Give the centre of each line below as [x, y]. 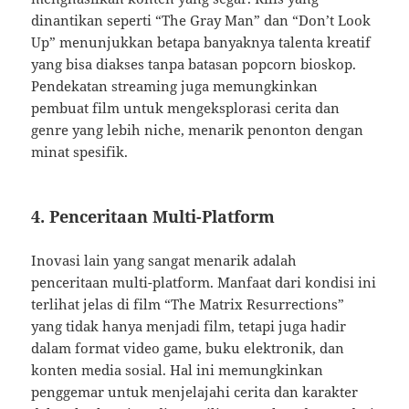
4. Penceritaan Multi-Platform [153, 217]
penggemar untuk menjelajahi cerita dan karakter [195, 392]
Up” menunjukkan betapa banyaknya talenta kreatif [201, 42]
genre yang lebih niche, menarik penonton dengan [198, 130]
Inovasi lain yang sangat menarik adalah [164, 261]
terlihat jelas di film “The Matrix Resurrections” [188, 304]
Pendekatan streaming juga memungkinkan [175, 86]
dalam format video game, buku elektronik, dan [188, 348]
